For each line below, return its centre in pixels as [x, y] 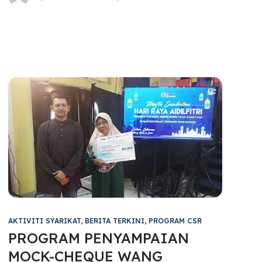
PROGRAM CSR [175, 220]
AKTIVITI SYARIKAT [45, 220]
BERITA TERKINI [115, 220]
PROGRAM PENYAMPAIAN [99, 238]
